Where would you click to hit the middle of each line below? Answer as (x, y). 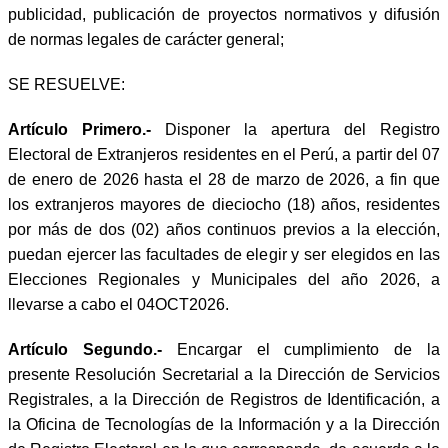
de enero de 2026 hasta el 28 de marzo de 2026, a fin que (224, 179)
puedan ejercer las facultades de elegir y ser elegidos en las (224, 254)
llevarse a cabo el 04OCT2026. (118, 304)
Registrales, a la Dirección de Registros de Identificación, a (224, 399)
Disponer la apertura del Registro (302, 129)
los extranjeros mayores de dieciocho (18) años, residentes (224, 204)
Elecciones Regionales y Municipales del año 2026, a (224, 279)
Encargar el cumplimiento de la (308, 349)
